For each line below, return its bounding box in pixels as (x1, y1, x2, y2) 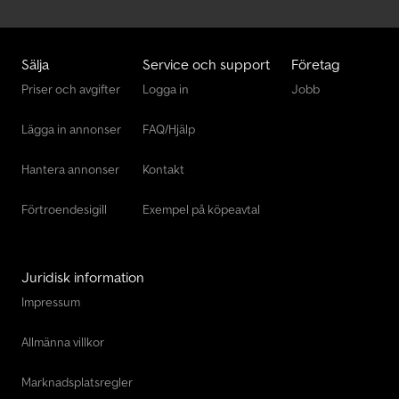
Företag (291, 54, 340, 73)
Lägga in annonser (21, 120, 121, 137)
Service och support (142, 54, 270, 73)
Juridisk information (21, 267, 144, 286)
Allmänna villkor (21, 333, 104, 350)
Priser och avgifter (21, 80, 120, 97)
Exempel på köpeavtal (142, 200, 260, 217)
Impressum (21, 293, 80, 310)
